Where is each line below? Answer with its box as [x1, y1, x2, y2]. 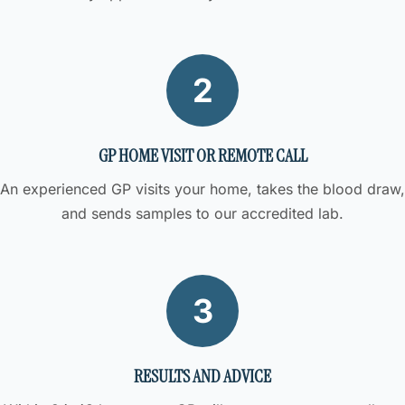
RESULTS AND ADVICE [134, 364, 271, 389]
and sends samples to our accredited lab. [61, 203, 344, 222]
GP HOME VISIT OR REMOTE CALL [98, 143, 307, 167]
